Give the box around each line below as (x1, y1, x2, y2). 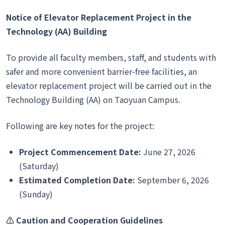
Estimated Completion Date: (19, 174, 136, 186)
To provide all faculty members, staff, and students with (6, 51, 216, 63)
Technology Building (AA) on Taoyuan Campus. (6, 93, 180, 105)
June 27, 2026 (141, 146, 196, 158)
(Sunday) (19, 188, 53, 200)
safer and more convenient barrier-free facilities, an (6, 65, 197, 77)
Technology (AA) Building (6, 25, 107, 37)
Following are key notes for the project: (6, 120, 154, 132)
